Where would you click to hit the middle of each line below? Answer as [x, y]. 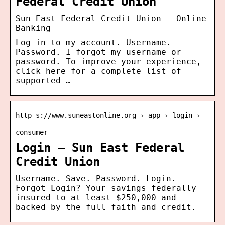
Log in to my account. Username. [93, 42]
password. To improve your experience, [108, 61]
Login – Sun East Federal [100, 147]
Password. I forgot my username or [98, 52]
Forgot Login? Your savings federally [106, 188]
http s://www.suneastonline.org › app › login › [108, 115]
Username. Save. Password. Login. [96, 178]
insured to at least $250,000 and [96, 197]
